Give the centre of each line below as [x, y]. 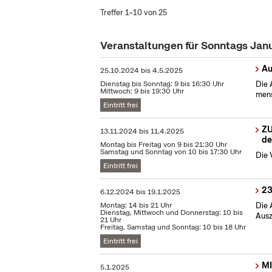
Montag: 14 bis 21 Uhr [136, 206]
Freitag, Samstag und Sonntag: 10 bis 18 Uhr [173, 227]
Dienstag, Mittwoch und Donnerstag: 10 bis [172, 213]
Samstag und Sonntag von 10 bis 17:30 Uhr [171, 152]
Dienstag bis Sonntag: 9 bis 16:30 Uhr [162, 84]
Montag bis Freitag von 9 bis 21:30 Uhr [164, 145]
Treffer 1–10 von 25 [134, 12]
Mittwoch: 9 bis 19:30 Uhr [142, 91]
